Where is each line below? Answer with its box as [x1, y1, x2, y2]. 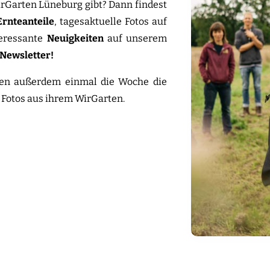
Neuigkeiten [46, 33, 104, 44]
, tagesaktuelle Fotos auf [54, 16, 167, 27]
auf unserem [103, 33, 167, 44]
